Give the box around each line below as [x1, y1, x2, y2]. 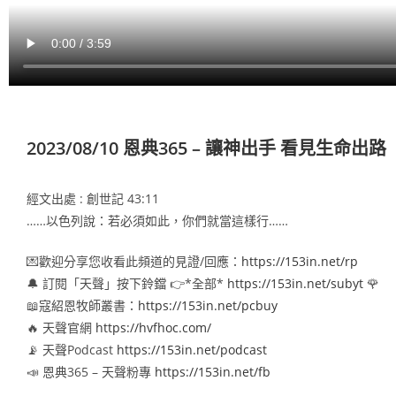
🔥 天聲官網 [27, 318, 95, 336]
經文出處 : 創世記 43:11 [27, 189, 159, 207]
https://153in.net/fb [155, 362, 270, 380]
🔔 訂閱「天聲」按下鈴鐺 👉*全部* [27, 274, 227, 292]
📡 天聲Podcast [27, 340, 117, 358]
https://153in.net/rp [241, 252, 358, 270]
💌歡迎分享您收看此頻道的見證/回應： [27, 252, 241, 270]
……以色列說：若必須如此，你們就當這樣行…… [27, 211, 288, 229]
